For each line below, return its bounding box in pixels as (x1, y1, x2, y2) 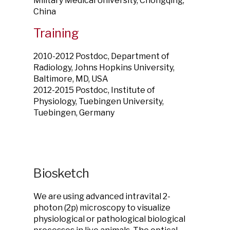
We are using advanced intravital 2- (33, 191, 170, 201)
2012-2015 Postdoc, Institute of (33, 85, 155, 95)
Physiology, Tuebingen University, (33, 97, 164, 106)
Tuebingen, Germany (33, 108, 114, 118)
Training (33, 26, 79, 41)
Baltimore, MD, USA (33, 74, 108, 84)
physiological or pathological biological (33, 214, 185, 224)
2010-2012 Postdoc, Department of (33, 51, 169, 61)
